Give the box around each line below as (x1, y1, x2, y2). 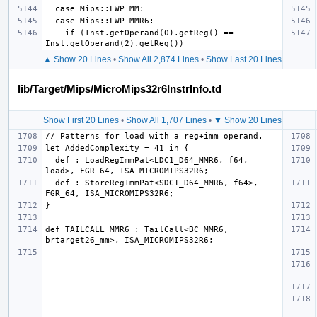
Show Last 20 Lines (205, 54, 282, 64)
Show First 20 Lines (42, 115, 119, 125)
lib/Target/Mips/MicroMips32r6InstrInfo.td (18, 82, 221, 95)
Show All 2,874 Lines (117, 54, 199, 64)
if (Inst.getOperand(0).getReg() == (45, 28, 65, 38)
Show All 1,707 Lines (125, 115, 207, 125)
